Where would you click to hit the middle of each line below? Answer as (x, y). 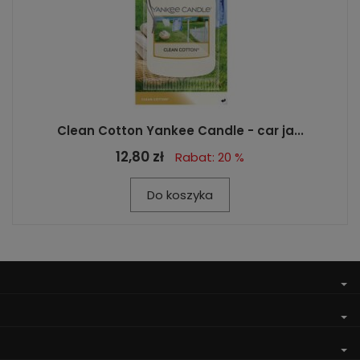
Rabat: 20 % (210, 157)
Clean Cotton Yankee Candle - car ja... (180, 131)
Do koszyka (180, 195)
